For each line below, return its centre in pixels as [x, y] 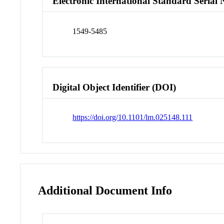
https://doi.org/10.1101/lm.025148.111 [133, 117]
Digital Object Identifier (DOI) [114, 87]
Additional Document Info [105, 191]
